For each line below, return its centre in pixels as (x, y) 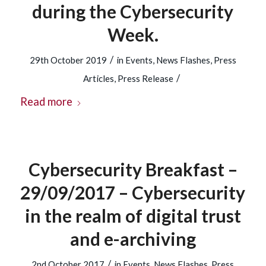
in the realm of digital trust (133, 216)
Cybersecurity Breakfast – (133, 169)
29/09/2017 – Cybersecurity (133, 192)
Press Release (145, 78)
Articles (98, 78)
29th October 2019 (68, 60)
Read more (46, 102)
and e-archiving (133, 239)
